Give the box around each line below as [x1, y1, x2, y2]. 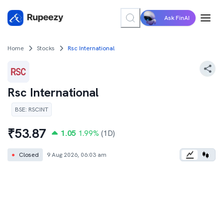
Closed [19, 151, 39, 159]
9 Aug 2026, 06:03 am [47, 151, 107, 159]
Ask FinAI [164, 14, 190, 22]
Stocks [37, 44, 55, 52]
